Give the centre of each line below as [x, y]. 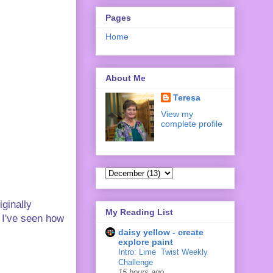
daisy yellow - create [161, 232]
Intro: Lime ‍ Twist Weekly [163, 252]
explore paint [146, 242]
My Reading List [139, 212]
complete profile [191, 124]
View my [177, 114]
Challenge [136, 262]
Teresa [186, 98]
